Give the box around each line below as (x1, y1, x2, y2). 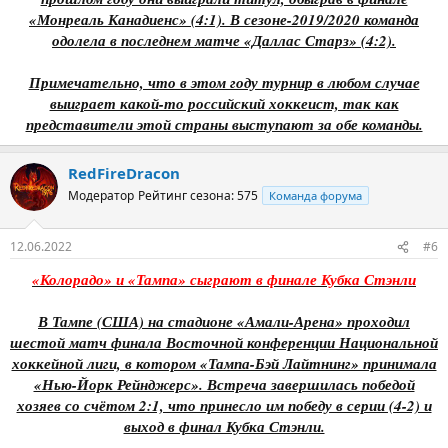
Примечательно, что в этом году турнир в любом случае (28, 71, 420, 93)
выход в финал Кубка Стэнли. (123, 416, 325, 437)
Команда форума (269, 187, 362, 203)
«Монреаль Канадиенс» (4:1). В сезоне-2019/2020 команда (29, 8, 419, 30)
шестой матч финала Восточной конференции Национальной (10, 332, 438, 353)
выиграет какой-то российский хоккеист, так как (49, 92, 399, 114)
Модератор (68, 186, 134, 204)
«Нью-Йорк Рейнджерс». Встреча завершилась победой (33, 374, 415, 395)
